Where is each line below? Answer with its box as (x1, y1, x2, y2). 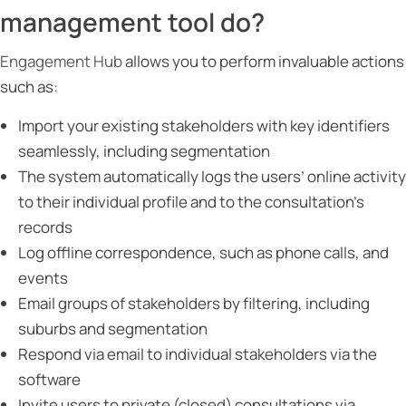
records (18, 217, 72, 237)
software (18, 369, 81, 390)
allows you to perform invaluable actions (122, 51, 404, 72)
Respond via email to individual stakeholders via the (18, 343, 377, 364)
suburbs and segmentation (18, 318, 208, 339)
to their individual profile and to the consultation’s (18, 191, 364, 212)
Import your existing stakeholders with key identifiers (18, 115, 390, 136)
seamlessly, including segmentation (18, 140, 270, 161)
